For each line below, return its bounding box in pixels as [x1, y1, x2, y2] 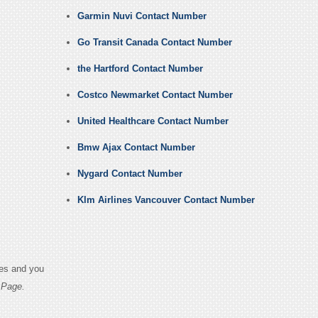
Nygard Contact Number [77, 168, 182, 180]
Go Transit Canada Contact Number [77, 37, 232, 48]
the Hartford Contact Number [77, 63, 203, 75]
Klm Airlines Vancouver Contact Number [77, 194, 255, 206]
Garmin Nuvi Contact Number [77, 11, 207, 22]
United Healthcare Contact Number [77, 116, 229, 127]
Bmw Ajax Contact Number [77, 142, 195, 153]
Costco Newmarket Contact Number [77, 89, 233, 101]
